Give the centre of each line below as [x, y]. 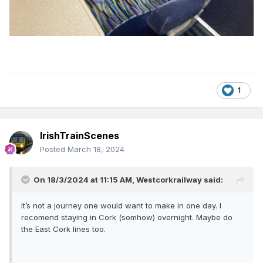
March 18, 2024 [96, 149]
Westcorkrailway [169, 180]
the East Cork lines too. [63, 229]
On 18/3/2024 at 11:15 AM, [85, 180]
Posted [54, 149]
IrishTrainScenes [80, 136]
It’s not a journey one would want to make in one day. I [121, 206]
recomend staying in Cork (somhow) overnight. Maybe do [127, 218]
